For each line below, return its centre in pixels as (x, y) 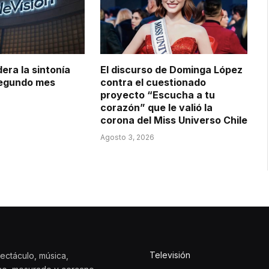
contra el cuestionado (153, 82)
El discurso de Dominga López (171, 69)
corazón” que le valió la (156, 107)
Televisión (170, 255)
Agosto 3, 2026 (127, 137)
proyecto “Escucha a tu (157, 95)
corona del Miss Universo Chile (174, 120)
